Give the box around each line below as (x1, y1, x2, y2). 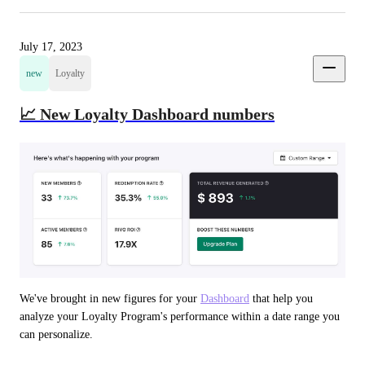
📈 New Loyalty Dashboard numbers (20, 104, 275, 123)
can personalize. (20, 328, 93, 341)
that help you (249, 292, 313, 305)
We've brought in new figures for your (20, 292, 200, 305)
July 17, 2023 (20, 41, 82, 54)
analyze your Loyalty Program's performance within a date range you (20, 310, 340, 323)
